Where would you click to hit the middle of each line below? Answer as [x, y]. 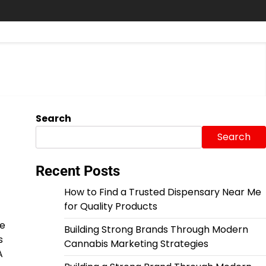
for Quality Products [110, 206]
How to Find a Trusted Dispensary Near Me [162, 192]
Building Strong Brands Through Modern [156, 229]
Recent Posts [77, 171]
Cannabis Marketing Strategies [136, 244]
